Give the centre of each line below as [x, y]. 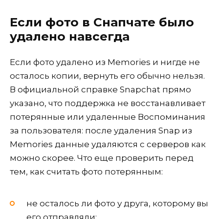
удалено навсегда [70, 36]
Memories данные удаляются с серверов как [108, 144]
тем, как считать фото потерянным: [86, 172]
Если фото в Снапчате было [102, 22]
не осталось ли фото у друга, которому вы [117, 204]
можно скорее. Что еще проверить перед [102, 158]
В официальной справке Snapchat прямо [100, 90]
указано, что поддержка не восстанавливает [108, 103]
